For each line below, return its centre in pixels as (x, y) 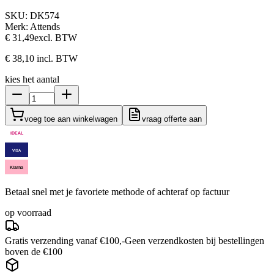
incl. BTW (57, 58)
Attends (45, 26)
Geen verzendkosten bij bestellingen (194, 240)
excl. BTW (56, 37)
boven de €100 (34, 251)
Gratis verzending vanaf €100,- (65, 240)
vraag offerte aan (172, 119)
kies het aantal (32, 79)
